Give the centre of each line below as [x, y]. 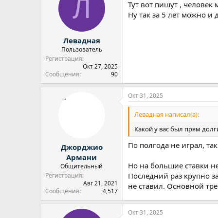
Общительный [82, 166]
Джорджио [82, 147]
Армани [82, 157]
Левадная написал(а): [167, 114]
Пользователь [82, 49]
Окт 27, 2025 [100, 66]
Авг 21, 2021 [100, 183]
